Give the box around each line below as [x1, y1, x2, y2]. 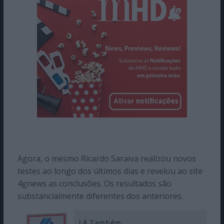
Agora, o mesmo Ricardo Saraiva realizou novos [17, 152, 196, 164]
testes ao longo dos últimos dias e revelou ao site [17, 165, 202, 176]
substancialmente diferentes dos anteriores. [17, 190, 183, 201]
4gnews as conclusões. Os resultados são [17, 177, 171, 189]
